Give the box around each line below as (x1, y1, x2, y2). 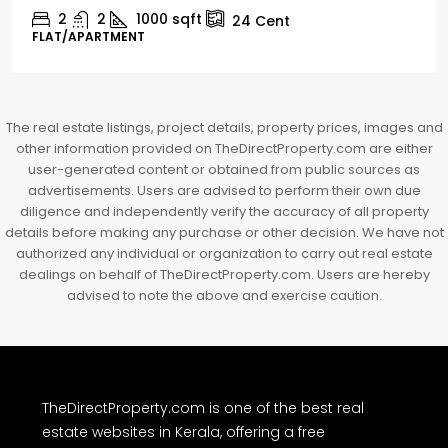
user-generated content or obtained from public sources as (28, 160, 420, 179)
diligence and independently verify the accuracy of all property (19, 202, 429, 221)
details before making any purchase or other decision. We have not (4, 223, 444, 242)
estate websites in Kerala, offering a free (42, 422, 325, 442)
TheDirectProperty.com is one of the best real (42, 398, 364, 418)
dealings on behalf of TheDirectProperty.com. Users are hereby (18, 265, 430, 284)
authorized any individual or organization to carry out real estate (15, 244, 433, 263)
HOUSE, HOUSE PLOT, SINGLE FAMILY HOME (32, 28, 298, 45)
